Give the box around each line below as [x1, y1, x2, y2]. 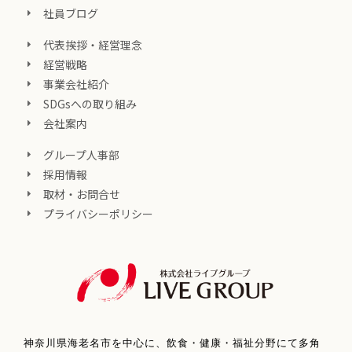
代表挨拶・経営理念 [43, 37, 142, 53]
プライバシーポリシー [43, 206, 153, 222]
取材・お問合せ [43, 186, 120, 203]
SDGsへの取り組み [43, 96, 137, 112]
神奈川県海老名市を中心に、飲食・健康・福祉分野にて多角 [24, 337, 321, 350]
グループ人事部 [43, 147, 119, 163]
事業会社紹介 [43, 76, 109, 93]
